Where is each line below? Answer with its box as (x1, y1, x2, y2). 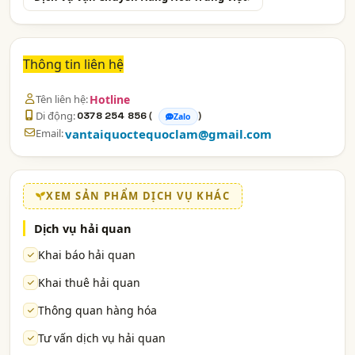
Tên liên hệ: (36, 92, 88, 107)
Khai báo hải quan (38, 247, 136, 263)
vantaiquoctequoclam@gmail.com (65, 126, 272, 143)
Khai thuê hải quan (38, 275, 140, 291)
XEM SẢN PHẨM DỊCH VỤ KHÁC (46, 189, 231, 204)
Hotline (90, 92, 130, 108)
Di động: (36, 109, 75, 124)
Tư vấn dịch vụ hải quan (38, 330, 166, 346)
